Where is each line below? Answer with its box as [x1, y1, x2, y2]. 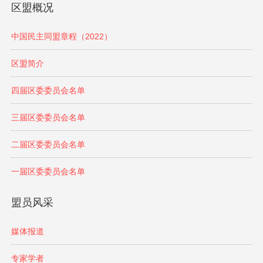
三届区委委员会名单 [11, 113, 85, 123]
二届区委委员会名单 [11, 140, 85, 150]
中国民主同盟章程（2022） [11, 32, 112, 42]
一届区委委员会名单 [11, 167, 85, 177]
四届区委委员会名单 [11, 86, 85, 96]
